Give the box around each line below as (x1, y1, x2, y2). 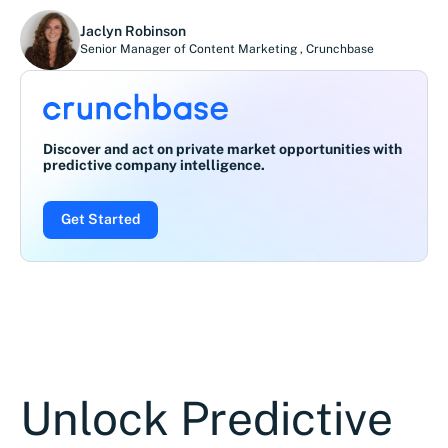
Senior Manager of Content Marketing (80, 41, 300, 56)
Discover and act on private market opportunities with (43, 141, 402, 157)
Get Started (61, 211, 140, 227)
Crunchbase (306, 41, 374, 56)
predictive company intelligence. (43, 157, 265, 173)
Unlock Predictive (20, 391, 393, 445)
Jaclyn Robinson (80, 22, 186, 39)
